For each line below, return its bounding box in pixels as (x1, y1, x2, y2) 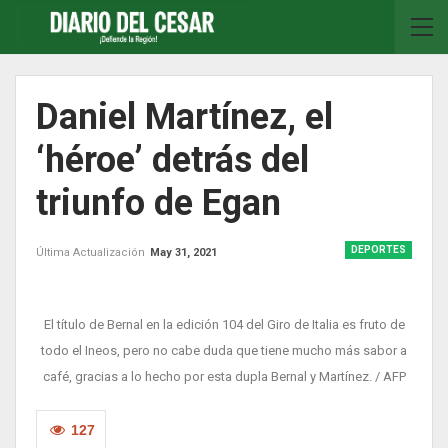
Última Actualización (36, 246, 148, 259)
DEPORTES (351, 244, 406, 255)
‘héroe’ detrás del (36, 139, 309, 181)
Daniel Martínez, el (36, 96, 333, 138)
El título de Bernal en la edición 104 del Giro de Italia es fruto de (43, 317, 405, 332)
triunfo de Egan (36, 182, 317, 224)
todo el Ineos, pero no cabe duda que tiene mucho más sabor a (41, 343, 407, 358)
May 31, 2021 (150, 246, 217, 259)
